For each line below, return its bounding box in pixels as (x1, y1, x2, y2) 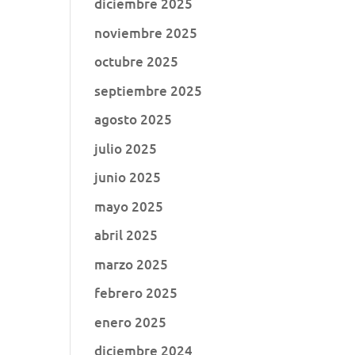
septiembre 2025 (94, 81, 203, 100)
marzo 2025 (94, 254, 169, 273)
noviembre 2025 (94, 23, 198, 42)
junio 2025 (94, 168, 162, 186)
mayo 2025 (94, 197, 164, 216)
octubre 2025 (94, 52, 179, 71)
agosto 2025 (94, 110, 173, 128)
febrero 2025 (94, 284, 178, 302)
